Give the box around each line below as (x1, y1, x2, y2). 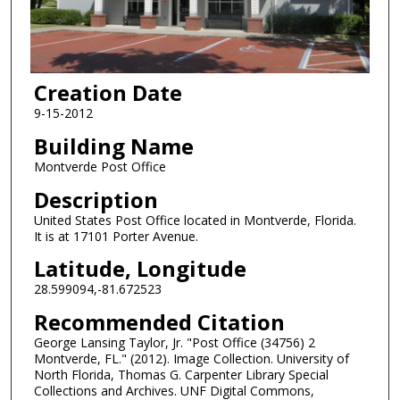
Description (33, 184, 158, 214)
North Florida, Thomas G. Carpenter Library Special (33, 365, 329, 383)
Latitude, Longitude (33, 254, 246, 284)
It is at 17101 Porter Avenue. (33, 227, 198, 245)
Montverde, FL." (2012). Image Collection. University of (33, 349, 349, 367)
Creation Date (33, 78, 182, 108)
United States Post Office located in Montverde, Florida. (33, 211, 356, 229)
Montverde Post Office (33, 158, 166, 176)
